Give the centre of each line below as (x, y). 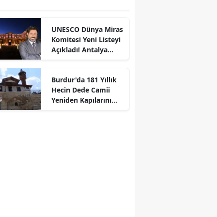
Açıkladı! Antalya (79, 50)
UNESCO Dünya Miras (87, 30)
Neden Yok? (71, 60)
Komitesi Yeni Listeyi (86, 40)
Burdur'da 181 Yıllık (84, 80)
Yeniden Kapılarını (81, 100)
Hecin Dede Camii (80, 90)
